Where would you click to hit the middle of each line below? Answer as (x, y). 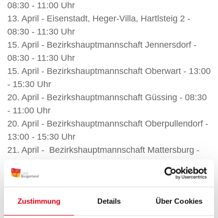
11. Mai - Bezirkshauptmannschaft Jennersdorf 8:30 (107, 202)
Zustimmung (39, 201)
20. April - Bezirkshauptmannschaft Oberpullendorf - (108, 124)
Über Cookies (179, 201)
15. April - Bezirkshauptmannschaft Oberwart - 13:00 (109, 71)
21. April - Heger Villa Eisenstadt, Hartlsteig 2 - (97, 176)
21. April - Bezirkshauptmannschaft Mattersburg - (103, 150)
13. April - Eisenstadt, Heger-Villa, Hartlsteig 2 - (99, 18)
